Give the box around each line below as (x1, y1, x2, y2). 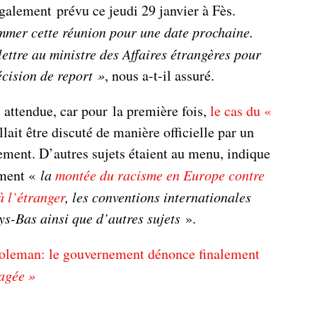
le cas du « (210, 100, 271, 120)
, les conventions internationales (65, 187, 251, 206)
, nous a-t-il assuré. (105, 65, 214, 85)
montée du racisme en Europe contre (55, 165, 265, 184)
